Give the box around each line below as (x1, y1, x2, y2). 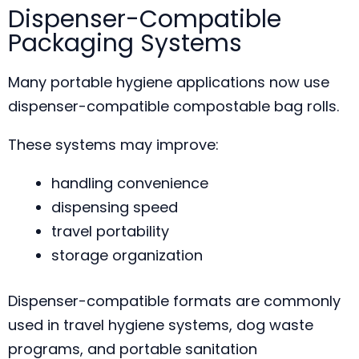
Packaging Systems (8, 26, 242, 60)
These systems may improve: (8, 135, 219, 155)
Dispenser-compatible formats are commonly (8, 291, 341, 311)
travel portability (51, 221, 169, 241)
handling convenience (51, 173, 208, 193)
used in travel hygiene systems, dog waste (8, 315, 313, 335)
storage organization (51, 245, 203, 265)
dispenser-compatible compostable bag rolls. (8, 96, 339, 116)
